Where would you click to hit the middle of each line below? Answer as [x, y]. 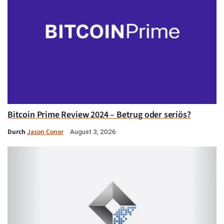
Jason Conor [45, 132]
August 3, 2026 [93, 132]
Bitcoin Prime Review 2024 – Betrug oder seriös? [99, 115]
